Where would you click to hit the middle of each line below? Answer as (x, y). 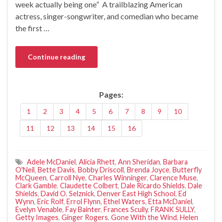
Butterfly (187, 169)
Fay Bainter (83, 209)
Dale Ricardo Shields (153, 185)
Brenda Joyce (148, 169)
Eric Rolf (50, 201)
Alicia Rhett (97, 162)
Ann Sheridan (139, 162)
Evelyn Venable (39, 209)
